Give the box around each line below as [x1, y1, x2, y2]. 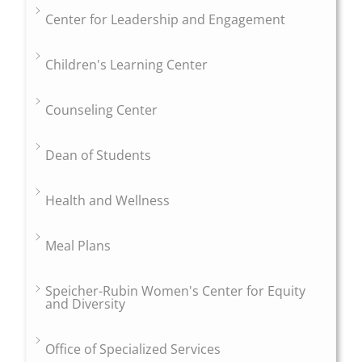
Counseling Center [45, 101, 158, 120]
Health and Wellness [45, 192, 170, 210]
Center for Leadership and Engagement [45, 11, 286, 29]
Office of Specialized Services [45, 340, 221, 359]
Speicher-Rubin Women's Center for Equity [45, 282, 306, 301]
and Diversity [45, 295, 126, 314]
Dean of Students [45, 146, 152, 165]
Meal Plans [45, 237, 112, 255]
